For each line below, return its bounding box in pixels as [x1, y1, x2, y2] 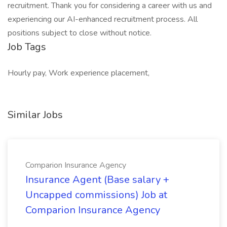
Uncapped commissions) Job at [25, 188, 167, 202]
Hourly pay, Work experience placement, [8, 67, 149, 79]
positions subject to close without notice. [8, 27, 152, 39]
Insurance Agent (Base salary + [25, 173, 169, 186]
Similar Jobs [8, 108, 63, 122]
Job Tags [8, 40, 46, 54]
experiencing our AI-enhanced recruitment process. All [8, 14, 198, 25]
